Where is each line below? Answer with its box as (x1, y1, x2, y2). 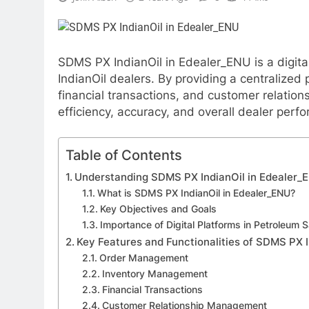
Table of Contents (66, 146, 182, 164)
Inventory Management (101, 268, 208, 280)
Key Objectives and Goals (99, 203, 217, 215)
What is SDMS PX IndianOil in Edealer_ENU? (97, 188, 295, 199)
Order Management (99, 252, 188, 264)
